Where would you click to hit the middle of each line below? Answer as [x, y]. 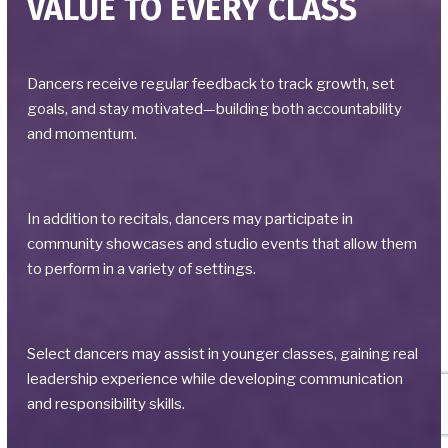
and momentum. [82, 134]
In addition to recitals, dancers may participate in [190, 219]
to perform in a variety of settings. [141, 269]
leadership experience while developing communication [215, 379]
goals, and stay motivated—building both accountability [214, 109]
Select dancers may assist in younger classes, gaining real [222, 354]
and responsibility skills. [106, 404]
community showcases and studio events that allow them [222, 244]
